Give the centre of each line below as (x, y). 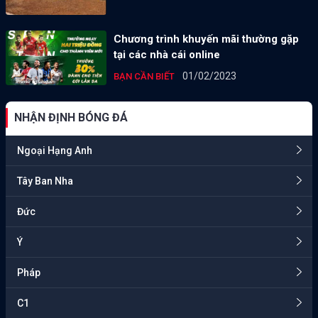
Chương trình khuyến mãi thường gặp (206, 39)
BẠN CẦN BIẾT (145, 77)
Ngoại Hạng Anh (55, 151)
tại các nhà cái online (166, 55)
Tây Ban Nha (45, 181)
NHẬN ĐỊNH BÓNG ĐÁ (71, 118)
